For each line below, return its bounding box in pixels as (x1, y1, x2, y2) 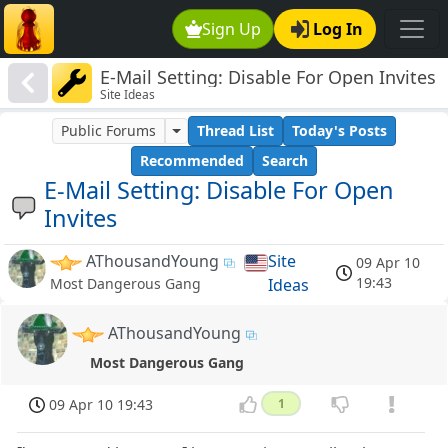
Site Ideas (100, 86, 156, 104)
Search (262, 151, 308, 171)
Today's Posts (291, 121, 387, 141)
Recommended (140, 151, 244, 171)
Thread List (196, 121, 274, 141)
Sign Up (202, 18, 262, 40)
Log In (313, 18, 363, 40)
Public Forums (61, 121, 157, 141)
